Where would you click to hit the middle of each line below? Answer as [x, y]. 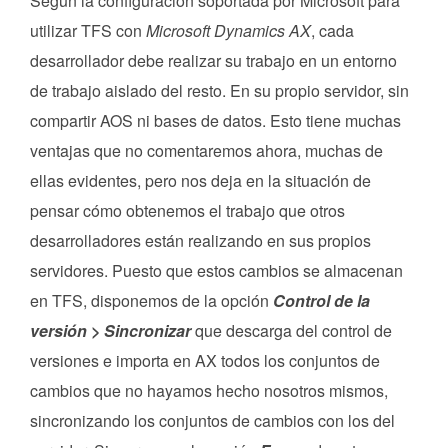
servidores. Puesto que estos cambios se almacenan [216, 270]
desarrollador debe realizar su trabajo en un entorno [213, 60]
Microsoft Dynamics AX [228, 30]
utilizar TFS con [88, 30]
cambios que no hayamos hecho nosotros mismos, [209, 390]
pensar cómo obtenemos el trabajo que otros [187, 210]
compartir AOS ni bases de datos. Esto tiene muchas [215, 120]
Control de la [321, 300]
